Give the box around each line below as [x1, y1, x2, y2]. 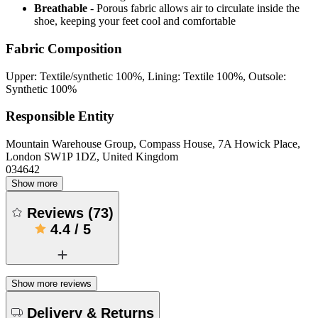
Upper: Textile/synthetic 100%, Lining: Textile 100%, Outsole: [6, 70, 286, 82]
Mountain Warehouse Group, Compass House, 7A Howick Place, [6, 138, 300, 150]
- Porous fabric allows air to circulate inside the [90, 2, 300, 15]
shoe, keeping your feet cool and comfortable [34, 15, 236, 28]
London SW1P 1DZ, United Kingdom [6, 150, 178, 163]
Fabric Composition [6, 40, 122, 56]
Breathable [34, 2, 87, 15]
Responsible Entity [6, 109, 114, 124]
